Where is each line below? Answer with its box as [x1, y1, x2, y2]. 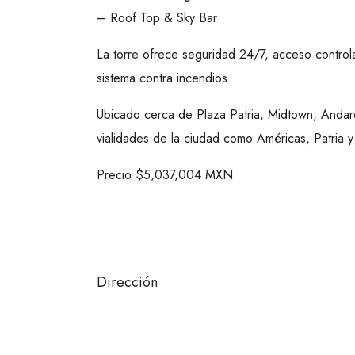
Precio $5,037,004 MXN [97, 166, 233, 185]
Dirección [97, 272, 158, 293]
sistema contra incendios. [97, 69, 231, 88]
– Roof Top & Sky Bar [97, 9, 217, 28]
